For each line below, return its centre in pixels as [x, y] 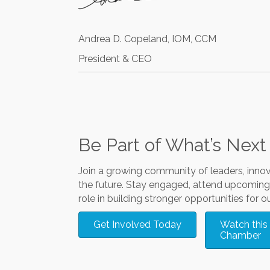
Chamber [240, 235]
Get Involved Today [137, 224]
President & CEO [115, 59]
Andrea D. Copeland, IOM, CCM [147, 39]
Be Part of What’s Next [172, 145]
